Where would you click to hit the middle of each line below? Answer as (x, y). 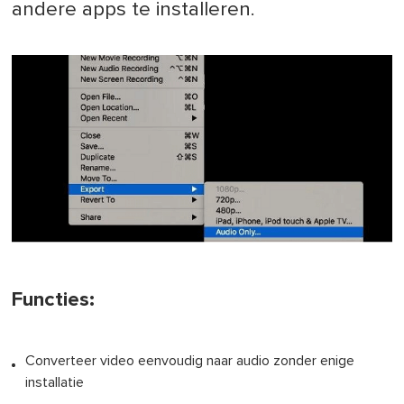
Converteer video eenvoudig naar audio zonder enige (190, 360)
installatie (55, 382)
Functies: (54, 299)
